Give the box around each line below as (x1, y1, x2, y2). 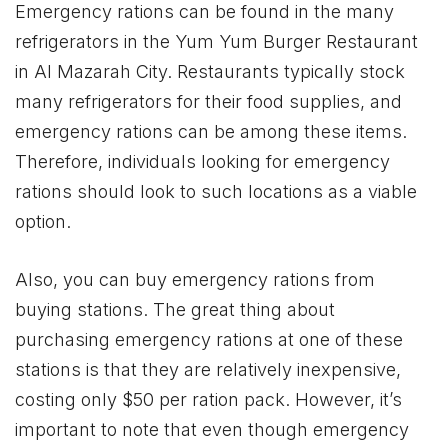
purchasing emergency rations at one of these (15, 328, 403, 350)
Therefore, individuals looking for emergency (15, 150, 390, 172)
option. (15, 210, 71, 232)
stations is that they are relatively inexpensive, (15, 358, 401, 380)
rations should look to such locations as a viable (15, 180, 417, 202)
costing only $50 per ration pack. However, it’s (15, 388, 402, 410)
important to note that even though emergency (15, 418, 409, 440)
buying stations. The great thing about (15, 298, 335, 320)
